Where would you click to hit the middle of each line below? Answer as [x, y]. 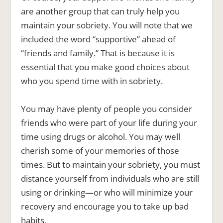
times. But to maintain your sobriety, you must [111, 164]
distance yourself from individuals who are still [110, 178]
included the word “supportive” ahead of [99, 39]
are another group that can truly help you [101, 11]
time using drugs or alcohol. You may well [101, 136]
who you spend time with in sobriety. [92, 81]
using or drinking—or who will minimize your [107, 192]
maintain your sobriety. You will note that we [107, 25]
